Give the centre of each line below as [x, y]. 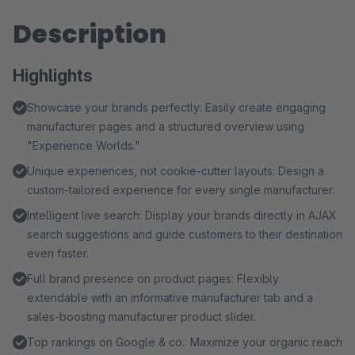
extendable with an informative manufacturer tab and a [170, 298]
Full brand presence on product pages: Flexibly [153, 279]
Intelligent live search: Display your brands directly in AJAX [182, 215]
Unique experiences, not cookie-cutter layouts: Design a [176, 171]
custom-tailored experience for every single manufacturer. [181, 190]
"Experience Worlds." [84, 145]
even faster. [58, 253]
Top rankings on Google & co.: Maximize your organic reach [185, 342]
